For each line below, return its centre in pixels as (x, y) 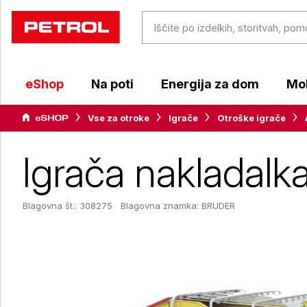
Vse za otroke (119, 118)
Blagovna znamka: (161, 206)
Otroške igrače (251, 118)
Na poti (112, 84)
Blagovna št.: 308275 (67, 206)
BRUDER (218, 206)
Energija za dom (210, 84)
